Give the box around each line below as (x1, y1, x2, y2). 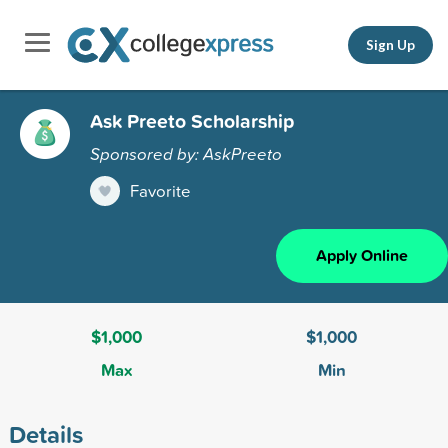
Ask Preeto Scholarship (90, 106, 294, 135)
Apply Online (316, 243, 408, 267)
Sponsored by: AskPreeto (90, 141, 282, 165)
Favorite (130, 178, 191, 202)
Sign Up (366, 36, 415, 53)
